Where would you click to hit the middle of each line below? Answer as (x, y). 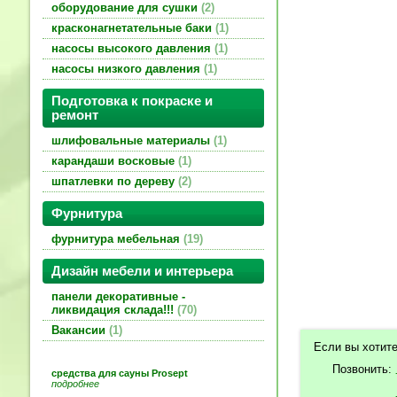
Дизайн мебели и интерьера (147, 272)
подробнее (75, 384)
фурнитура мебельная (117, 239)
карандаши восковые (115, 161)
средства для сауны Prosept (120, 374)
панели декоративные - (118, 297)
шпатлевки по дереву (115, 182)
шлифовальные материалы (132, 141)
